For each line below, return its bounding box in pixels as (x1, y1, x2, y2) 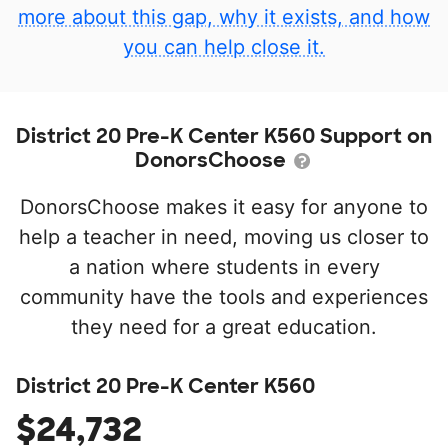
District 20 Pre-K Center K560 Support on (16, 123, 432, 149)
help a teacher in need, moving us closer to (19, 225, 429, 249)
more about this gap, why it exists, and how (18, 5, 430, 29)
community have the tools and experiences (20, 285, 428, 309)
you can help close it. (123, 35, 325, 59)
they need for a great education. (71, 315, 377, 339)
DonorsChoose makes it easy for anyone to (20, 195, 428, 219)
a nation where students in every (68, 255, 380, 279)
